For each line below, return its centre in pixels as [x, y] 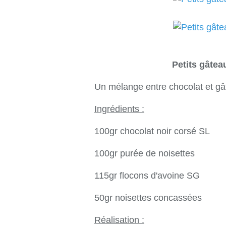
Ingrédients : [119, 109]
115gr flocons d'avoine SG [147, 176]
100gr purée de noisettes [145, 153]
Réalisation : [119, 220]
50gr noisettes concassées [148, 198]
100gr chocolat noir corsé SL [152, 131]
